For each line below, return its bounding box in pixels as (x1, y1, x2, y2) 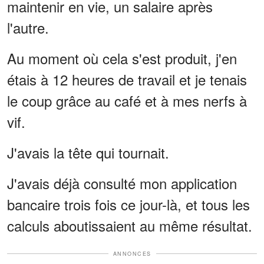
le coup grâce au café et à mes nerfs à (7, 90, 247, 111)
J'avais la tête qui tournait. (7, 141, 169, 163)
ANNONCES (113, 249, 151, 258)
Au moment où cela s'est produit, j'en (7, 47, 237, 68)
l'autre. (7, 16, 49, 38)
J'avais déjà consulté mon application (7, 172, 237, 193)
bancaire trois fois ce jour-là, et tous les (7, 193, 250, 214)
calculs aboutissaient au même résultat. (7, 214, 252, 236)
